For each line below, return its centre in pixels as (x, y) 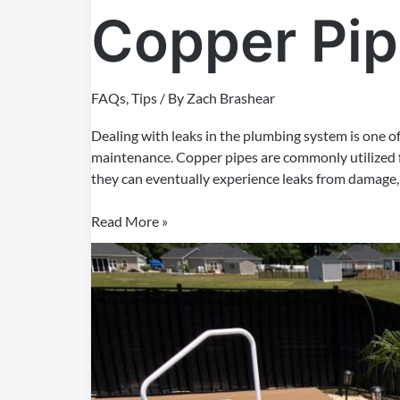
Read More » (129, 221)
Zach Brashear (231, 97)
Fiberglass (121, 317)
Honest (113, 381)
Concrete (119, 253)
